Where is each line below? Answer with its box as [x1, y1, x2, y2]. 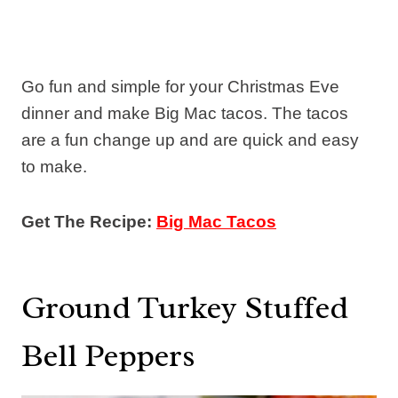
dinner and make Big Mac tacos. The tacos [21, 103, 348, 123]
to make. [21, 156, 87, 176]
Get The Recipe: [21, 211, 156, 231]
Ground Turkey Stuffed [21, 286, 348, 328]
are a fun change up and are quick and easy [21, 130, 359, 149]
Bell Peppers [21, 334, 195, 376]
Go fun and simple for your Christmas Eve [21, 76, 339, 96]
